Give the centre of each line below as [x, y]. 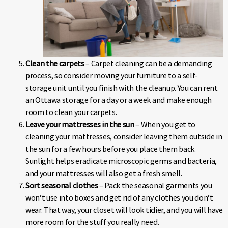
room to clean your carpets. [71, 112]
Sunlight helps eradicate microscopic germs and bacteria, [121, 161]
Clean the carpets [55, 63]
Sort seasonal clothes [62, 186]
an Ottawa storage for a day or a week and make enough [119, 100]
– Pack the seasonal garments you [155, 186]
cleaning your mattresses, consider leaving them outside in [124, 137]
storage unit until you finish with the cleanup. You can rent [122, 88]
